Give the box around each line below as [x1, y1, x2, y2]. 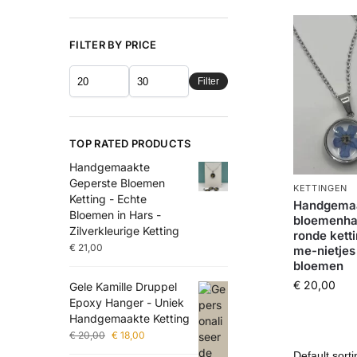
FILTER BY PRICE [69, 37, 157, 51]
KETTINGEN [292, 182, 348, 194]
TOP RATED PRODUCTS [69, 137, 191, 151]
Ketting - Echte [69, 192, 147, 206]
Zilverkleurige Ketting [69, 224, 179, 238]
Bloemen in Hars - [69, 208, 161, 222]
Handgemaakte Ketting [69, 312, 190, 326]
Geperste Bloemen [69, 176, 165, 190]
